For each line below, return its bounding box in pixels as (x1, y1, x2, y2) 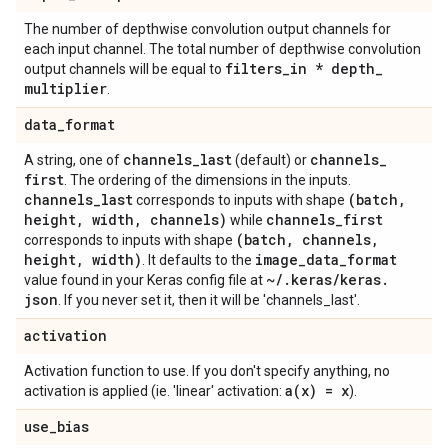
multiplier (24, 79, 107, 98)
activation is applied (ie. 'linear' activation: (24, 383, 285, 399)
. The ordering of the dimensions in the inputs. (64, 172, 351, 188)
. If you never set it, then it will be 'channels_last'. (58, 292, 360, 308)
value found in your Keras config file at (24, 272, 266, 288)
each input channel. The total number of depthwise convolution (24, 41, 421, 57)
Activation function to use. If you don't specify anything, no (24, 363, 390, 379)
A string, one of (24, 152, 123, 168)
